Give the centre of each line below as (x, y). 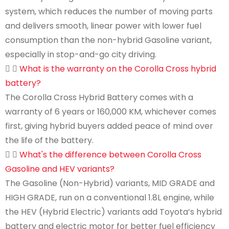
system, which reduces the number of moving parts (109, 12)
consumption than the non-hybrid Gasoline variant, (108, 40)
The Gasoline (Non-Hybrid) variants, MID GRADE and (110, 183)
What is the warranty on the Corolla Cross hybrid (118, 69)
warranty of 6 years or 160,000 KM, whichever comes (111, 112)
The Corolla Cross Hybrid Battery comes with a (99, 97)
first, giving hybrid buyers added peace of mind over (109, 126)
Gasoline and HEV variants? (60, 169)
